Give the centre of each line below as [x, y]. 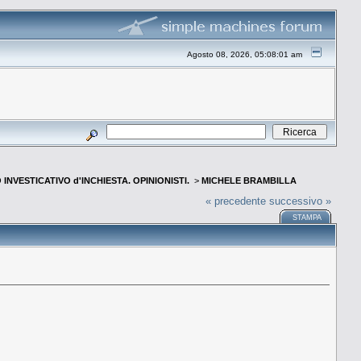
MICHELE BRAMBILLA [249, 181]
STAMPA [307, 217]
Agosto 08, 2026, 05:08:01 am [245, 54]
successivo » [301, 201]
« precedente [236, 201]
